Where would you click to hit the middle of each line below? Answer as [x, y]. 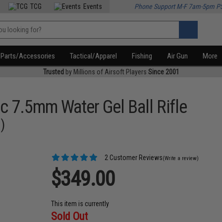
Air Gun [178, 56]
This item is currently [80, 204]
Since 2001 [164, 72]
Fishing [142, 56]
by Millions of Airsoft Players [106, 72]
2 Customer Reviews [133, 158]
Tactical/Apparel [94, 56]
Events [93, 6]
